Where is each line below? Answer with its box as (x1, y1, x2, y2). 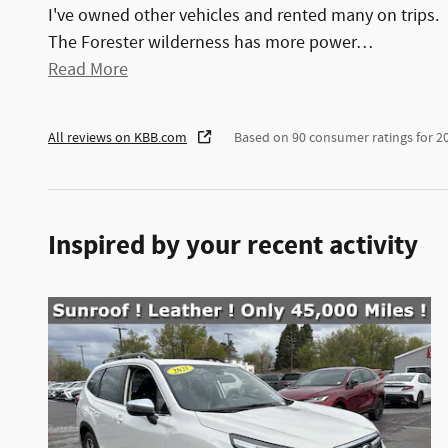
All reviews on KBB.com (48, 129, 187, 148)
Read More (58, 58, 128, 83)
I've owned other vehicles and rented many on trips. (48, 4, 439, 29)
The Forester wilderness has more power (48, 31, 356, 56)
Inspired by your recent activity (48, 228, 418, 265)
